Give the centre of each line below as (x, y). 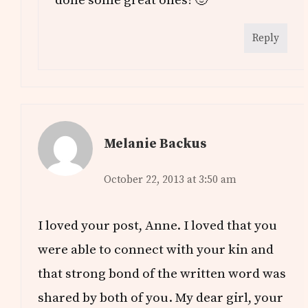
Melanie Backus (155, 144)
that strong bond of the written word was (162, 274)
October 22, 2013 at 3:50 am (170, 180)
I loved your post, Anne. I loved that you (158, 226)
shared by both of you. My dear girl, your (161, 298)
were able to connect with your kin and (156, 250)
